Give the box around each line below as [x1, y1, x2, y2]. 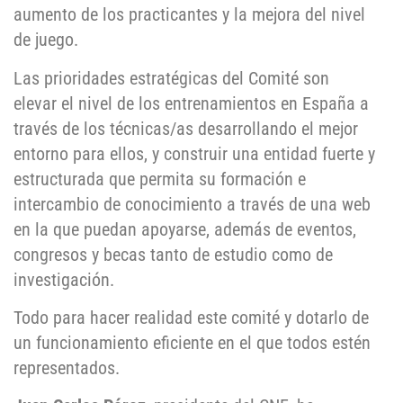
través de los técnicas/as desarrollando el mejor [13, 117, 358, 139]
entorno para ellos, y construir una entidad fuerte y [13, 142, 375, 165]
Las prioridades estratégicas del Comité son [13, 67, 329, 89]
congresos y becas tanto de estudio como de [13, 243, 333, 265]
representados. [13, 357, 120, 379]
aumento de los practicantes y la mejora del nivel [13, 4, 365, 26]
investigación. [13, 268, 114, 291]
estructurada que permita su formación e [13, 167, 306, 190]
